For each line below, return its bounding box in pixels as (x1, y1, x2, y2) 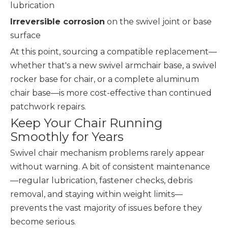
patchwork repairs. (10, 102, 86, 111)
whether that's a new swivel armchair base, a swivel (10, 61, 217, 70)
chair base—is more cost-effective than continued (10, 88, 212, 98)
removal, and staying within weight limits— (10, 189, 183, 199)
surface (10, 31, 41, 40)
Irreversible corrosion (10, 17, 105, 26)
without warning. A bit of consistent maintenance (10, 162, 210, 172)
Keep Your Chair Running (10, 116, 162, 130)
